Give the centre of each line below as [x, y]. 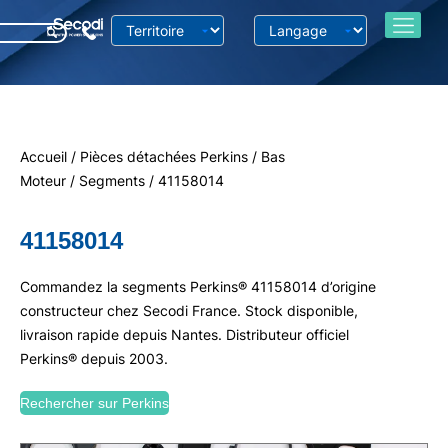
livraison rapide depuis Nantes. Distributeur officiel [184, 334]
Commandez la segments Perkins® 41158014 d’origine [198, 286]
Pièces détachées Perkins [164, 156]
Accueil [43, 156]
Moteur [43, 180]
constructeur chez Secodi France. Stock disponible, [189, 310]
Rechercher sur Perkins [94, 403]
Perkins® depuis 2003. [94, 358]
